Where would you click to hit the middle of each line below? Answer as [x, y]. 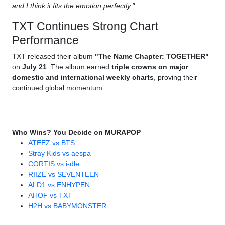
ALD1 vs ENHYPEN [59, 185]
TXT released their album [53, 57]
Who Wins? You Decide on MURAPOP [76, 132]
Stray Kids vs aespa [60, 153]
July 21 [34, 67]
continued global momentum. [58, 88]
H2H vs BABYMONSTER [67, 206]
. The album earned [79, 67]
